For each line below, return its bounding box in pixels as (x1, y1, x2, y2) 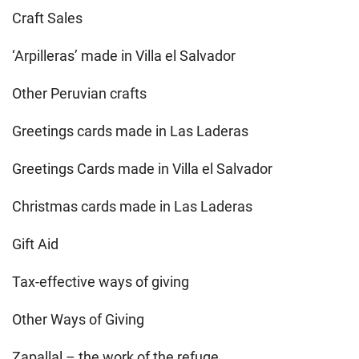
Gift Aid (12, 236, 58, 253)
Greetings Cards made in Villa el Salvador (12, 160, 272, 178)
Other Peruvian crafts (12, 85, 147, 103)
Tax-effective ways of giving (12, 273, 189, 291)
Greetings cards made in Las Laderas (12, 123, 248, 140)
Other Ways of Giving (12, 311, 144, 329)
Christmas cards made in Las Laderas (12, 198, 252, 216)
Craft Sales (12, 10, 83, 27)
